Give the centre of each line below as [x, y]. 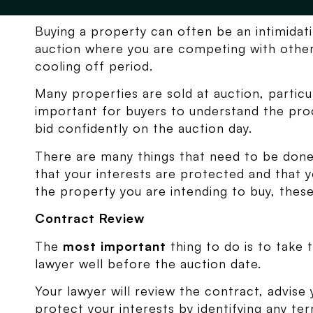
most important [115, 246]
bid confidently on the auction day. [144, 128]
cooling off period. [94, 66]
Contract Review [90, 218]
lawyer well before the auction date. [148, 263]
